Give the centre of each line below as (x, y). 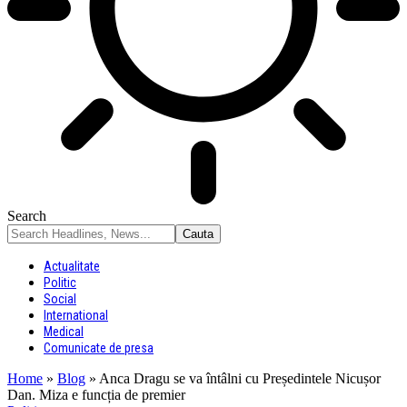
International (76, 315)
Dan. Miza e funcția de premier (96, 395)
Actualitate (72, 266)
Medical (64, 332)
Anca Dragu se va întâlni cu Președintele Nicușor (240, 378)
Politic (60, 283)
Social (60, 299)
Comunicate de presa (99, 348)
